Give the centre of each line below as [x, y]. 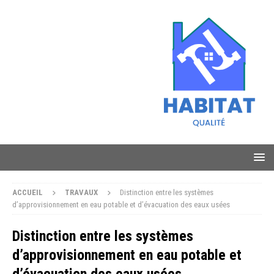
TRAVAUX [81, 193]
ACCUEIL [28, 193]
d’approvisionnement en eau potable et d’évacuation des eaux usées [121, 205]
